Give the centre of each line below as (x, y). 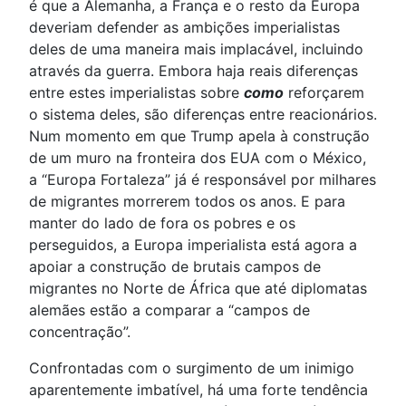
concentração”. (80, 332)
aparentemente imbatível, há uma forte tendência (198, 390)
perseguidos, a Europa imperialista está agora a (193, 245)
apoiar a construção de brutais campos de (175, 267)
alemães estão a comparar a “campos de (169, 310)
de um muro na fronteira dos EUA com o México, (198, 158)
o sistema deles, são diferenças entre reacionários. (203, 115)
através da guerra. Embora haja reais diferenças (193, 71)
